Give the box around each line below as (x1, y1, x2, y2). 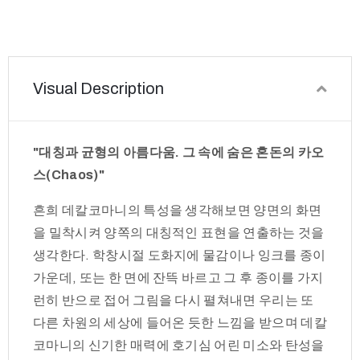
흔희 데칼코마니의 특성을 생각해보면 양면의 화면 (33, 202, 322, 217)
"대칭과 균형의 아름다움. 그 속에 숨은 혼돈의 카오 (33, 145, 325, 159)
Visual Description (33, 79, 164, 97)
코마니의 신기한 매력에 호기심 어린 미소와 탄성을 (33, 337, 325, 352)
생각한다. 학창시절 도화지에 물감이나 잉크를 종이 (33, 247, 326, 262)
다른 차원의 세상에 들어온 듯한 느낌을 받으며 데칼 (33, 315, 327, 329)
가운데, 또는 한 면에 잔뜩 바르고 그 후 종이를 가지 (33, 270, 324, 284)
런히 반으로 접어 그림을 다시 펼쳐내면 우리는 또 (33, 292, 314, 307)
